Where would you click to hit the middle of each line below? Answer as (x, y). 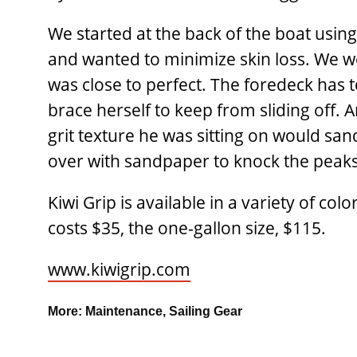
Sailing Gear (206, 311)
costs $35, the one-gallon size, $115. (187, 228)
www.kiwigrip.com (119, 269)
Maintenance (124, 311)
